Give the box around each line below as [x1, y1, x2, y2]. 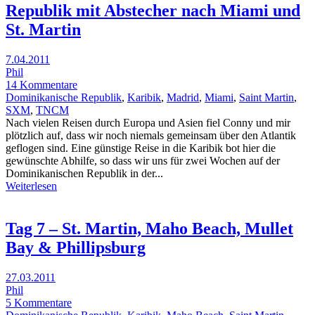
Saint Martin [239, 91, 294, 103]
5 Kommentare [6, 296, 72, 309]
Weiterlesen [6, 179, 57, 192]
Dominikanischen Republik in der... [6, 167, 163, 179]
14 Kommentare [6, 78, 77, 91]
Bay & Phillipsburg [6, 238, 146, 257]
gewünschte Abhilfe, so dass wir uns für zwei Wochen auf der [6, 154, 280, 167]
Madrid [167, 91, 199, 103]
